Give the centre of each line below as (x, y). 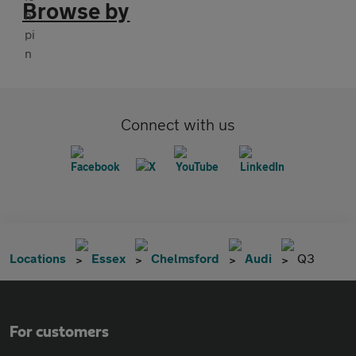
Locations (38, 258)
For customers (59, 333)
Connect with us (178, 125)
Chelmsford (185, 258)
